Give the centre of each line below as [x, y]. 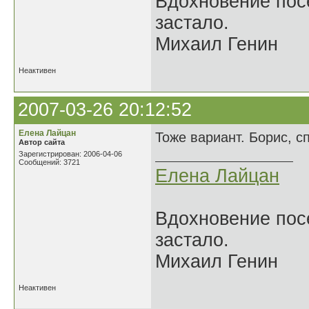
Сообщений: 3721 [49, 162]
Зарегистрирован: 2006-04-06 [70, 154]
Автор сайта [42, 142]
